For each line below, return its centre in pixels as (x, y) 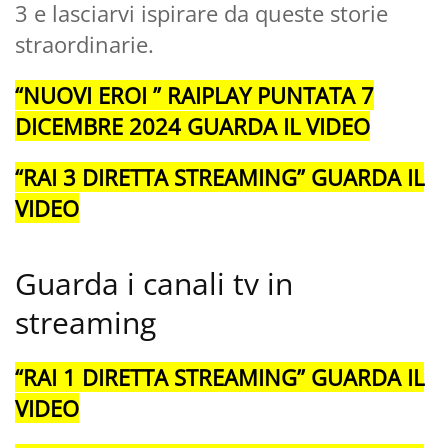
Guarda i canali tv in (154, 283)
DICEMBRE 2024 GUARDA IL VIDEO (192, 125)
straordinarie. (84, 43)
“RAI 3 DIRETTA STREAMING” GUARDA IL (219, 176)
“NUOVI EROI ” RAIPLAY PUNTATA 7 (194, 94)
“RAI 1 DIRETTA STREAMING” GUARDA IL (219, 376)
